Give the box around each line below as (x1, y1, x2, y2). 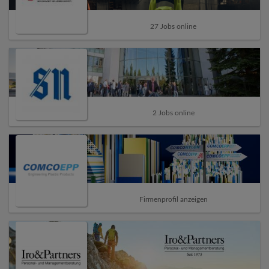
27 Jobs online (150, 22, 197, 30)
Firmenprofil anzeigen (139, 195, 208, 203)
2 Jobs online (152, 109, 195, 116)
